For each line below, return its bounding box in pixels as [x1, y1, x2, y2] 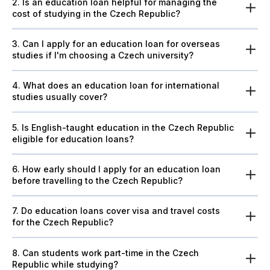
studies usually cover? [12, 92, 107, 102]
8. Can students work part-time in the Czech [12, 247, 22, 258]
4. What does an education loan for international [12, 80, 219, 91]
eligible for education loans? [12, 133, 134, 144]
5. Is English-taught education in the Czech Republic [12, 122, 22, 133]
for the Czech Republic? [12, 217, 113, 228]
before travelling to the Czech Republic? [12, 175, 183, 186]
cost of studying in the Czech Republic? [12, 8, 180, 19]
